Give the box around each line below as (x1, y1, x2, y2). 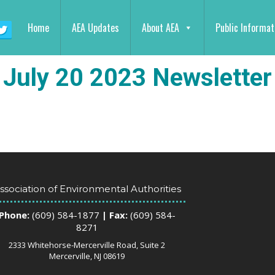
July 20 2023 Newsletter (3, 63, 272, 92)
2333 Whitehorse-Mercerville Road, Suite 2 (9, 239, 165, 250)
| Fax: (99, 209, 128, 221)
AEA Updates (71, 20, 119, 35)
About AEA (141, 20, 179, 35)
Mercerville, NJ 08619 (49, 250, 125, 261)
